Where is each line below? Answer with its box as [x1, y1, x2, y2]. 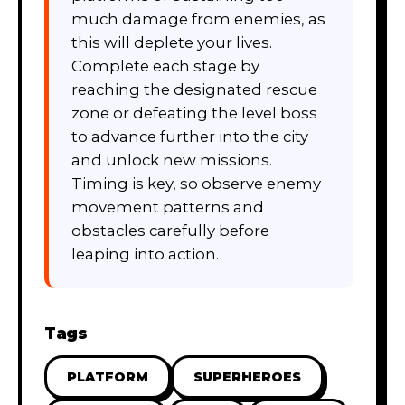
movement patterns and [71, 197, 264, 216]
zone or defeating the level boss [71, 103, 317, 122]
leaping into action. [71, 244, 219, 263]
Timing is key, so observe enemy [71, 174, 321, 193]
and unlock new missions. [71, 150, 272, 169]
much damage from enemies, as [71, 9, 325, 28]
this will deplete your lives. [71, 33, 272, 52]
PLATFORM [67, 368, 148, 385]
